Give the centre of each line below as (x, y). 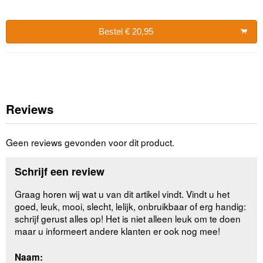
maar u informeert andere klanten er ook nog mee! (118, 231)
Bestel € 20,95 (126, 32)
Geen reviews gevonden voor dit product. (90, 142)
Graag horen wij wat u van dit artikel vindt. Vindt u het (122, 194)
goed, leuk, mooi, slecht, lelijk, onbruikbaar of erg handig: (131, 206)
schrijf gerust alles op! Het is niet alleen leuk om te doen (128, 219)
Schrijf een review (60, 172)
